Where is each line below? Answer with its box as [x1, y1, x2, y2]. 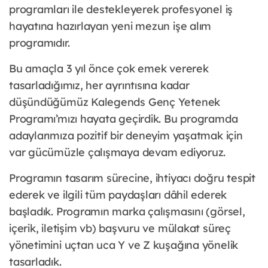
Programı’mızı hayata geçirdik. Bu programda [9, 112, 238, 126]
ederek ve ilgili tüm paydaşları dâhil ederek [9, 188, 227, 202]
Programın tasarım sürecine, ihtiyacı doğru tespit [9, 171, 255, 185]
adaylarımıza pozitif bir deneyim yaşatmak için [9, 129, 243, 143]
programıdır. [9, 36, 70, 50]
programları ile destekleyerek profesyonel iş [9, 2, 233, 17]
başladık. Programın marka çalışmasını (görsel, [9, 205, 245, 219]
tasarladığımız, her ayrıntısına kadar [9, 78, 190, 93]
